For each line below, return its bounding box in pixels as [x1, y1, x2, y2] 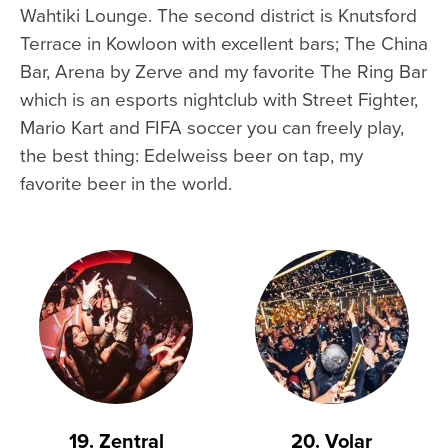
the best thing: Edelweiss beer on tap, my [20, 140, 363, 168]
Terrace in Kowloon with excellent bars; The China [20, 28, 428, 56]
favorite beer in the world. [20, 168, 232, 196]
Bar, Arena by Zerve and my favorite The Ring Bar [20, 56, 427, 84]
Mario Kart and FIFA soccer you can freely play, [20, 112, 404, 140]
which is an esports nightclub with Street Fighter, [20, 84, 418, 112]
